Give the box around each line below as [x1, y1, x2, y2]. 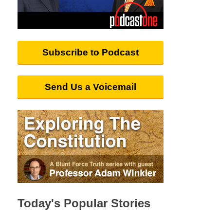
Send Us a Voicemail [45, 81, 136, 92]
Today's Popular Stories [18, 197, 150, 210]
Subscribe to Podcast [42, 47, 139, 57]
